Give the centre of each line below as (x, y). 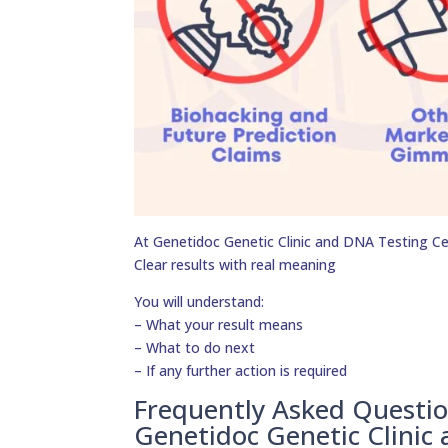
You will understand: (199, 302)
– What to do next (195, 348)
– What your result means (219, 325)
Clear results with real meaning (235, 265)
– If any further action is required (241, 371)
